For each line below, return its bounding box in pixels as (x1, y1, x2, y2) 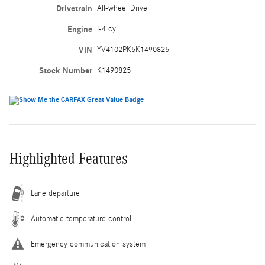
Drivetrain (56, 3, 92, 14)
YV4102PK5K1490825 (96, 44, 169, 54)
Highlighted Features (9, 149, 128, 167)
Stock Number (38, 65, 92, 76)
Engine (67, 24, 92, 34)
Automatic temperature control (31, 214, 131, 224)
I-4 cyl (96, 24, 118, 34)
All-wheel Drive (96, 3, 147, 13)
